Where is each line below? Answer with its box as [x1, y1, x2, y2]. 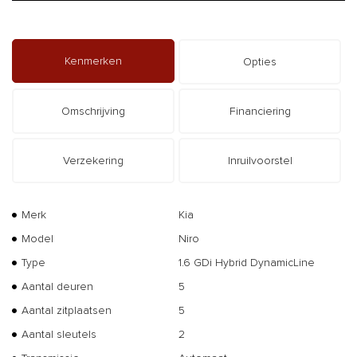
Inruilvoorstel [227, 153, 292, 167]
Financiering [229, 104, 291, 118]
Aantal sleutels [22, 327, 96, 341]
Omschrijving [61, 104, 125, 118]
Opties [243, 54, 277, 69]
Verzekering [63, 153, 124, 167]
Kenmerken [65, 53, 122, 68]
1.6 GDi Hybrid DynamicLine [178, 255, 315, 269]
